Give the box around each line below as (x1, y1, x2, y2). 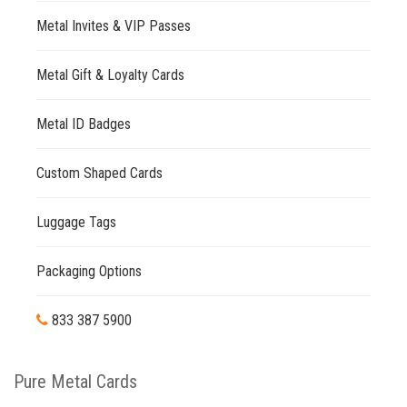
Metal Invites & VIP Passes (36, 16, 191, 35)
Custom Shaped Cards (36, 164, 163, 182)
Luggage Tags (36, 213, 116, 231)
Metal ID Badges (36, 114, 131, 133)
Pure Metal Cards (14, 370, 137, 392)
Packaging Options (36, 262, 142, 280)
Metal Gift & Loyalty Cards (36, 65, 184, 84)
